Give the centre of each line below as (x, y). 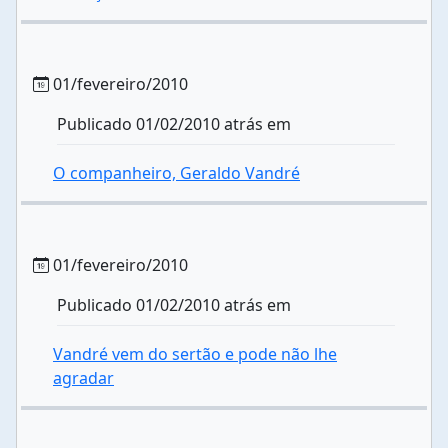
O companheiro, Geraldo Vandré (176, 173)
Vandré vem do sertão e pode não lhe (195, 354)
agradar (83, 378)
